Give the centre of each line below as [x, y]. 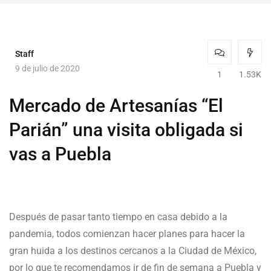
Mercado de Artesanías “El [116, 106]
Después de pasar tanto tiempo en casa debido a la [118, 217]
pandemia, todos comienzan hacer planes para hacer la [127, 234]
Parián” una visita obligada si [126, 130]
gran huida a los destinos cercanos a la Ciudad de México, [133, 251]
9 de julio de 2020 [47, 68]
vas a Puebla [60, 154]
